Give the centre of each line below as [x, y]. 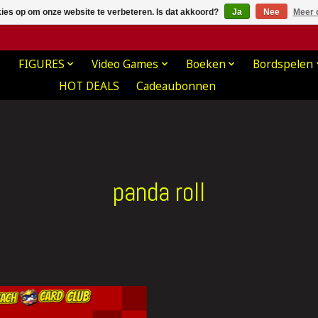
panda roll [159, 192]
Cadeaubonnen [176, 86]
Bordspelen [283, 64]
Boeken [205, 64]
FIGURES [41, 64]
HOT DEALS [89, 86]
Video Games [125, 64]
